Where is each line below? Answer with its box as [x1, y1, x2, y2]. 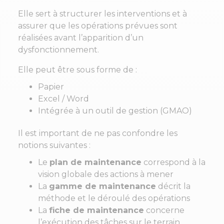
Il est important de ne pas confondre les [18, 128, 177, 138]
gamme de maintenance [49, 181, 156, 191]
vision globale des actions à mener [38, 169, 173, 179]
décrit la [156, 181, 190, 191]
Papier [38, 82, 64, 92]
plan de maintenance [49, 157, 141, 167]
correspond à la [141, 157, 205, 167]
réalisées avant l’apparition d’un [18, 33, 143, 43]
